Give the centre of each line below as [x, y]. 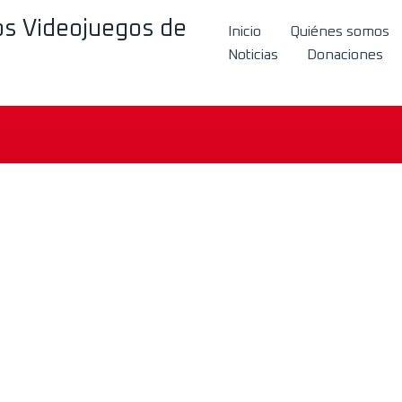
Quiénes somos [340, 31]
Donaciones [345, 54]
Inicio [245, 31]
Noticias [253, 54]
